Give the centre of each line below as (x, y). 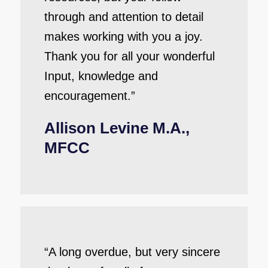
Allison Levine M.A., (117, 128)
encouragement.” (89, 96)
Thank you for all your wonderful (129, 56)
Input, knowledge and (101, 76)
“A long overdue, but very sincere (132, 252)
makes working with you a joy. (123, 36)
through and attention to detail (124, 17)
